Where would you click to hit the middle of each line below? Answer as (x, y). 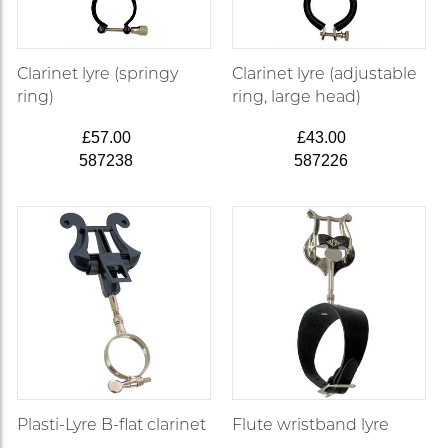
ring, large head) (296, 97)
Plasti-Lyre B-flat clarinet (112, 425)
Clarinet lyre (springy (98, 74)
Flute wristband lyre (310, 425)
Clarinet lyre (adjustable (324, 74)
